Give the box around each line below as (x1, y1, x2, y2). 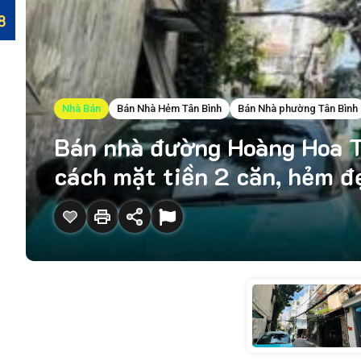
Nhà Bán (62, 102, 101, 115)
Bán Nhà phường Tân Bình (238, 102, 358, 115)
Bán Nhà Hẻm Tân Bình (117, 102, 222, 115)
